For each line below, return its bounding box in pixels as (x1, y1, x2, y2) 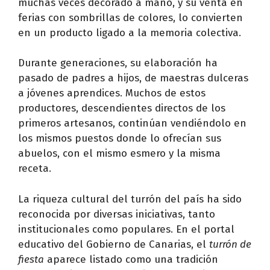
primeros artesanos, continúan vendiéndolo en (18, 117, 246, 130)
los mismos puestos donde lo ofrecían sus (18, 132, 221, 145)
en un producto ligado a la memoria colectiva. (18, 26, 241, 39)
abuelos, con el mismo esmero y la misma (18, 147, 221, 160)
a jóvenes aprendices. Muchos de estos (18, 87, 206, 99)
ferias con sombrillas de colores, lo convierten (18, 11, 243, 24)
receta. (18, 162, 51, 175)
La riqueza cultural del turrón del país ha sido (18, 192, 242, 206)
